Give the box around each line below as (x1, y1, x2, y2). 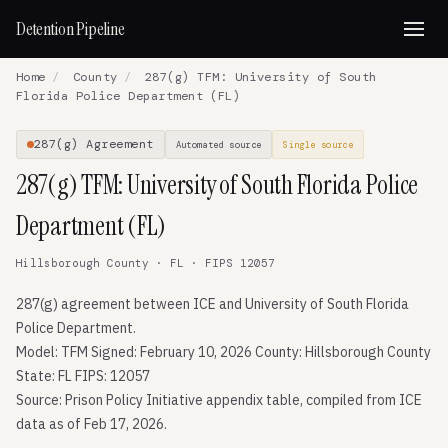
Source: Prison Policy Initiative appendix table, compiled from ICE (16, 391, 422, 409)
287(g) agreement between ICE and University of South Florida (16, 295, 409, 313)
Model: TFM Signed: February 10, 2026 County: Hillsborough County (16, 343, 431, 361)
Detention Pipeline (16, 17, 125, 41)
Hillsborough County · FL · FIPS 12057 (16, 256, 275, 270)
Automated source (175, 138, 262, 151)
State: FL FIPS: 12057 (16, 367, 150, 385)
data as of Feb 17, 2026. (16, 415, 167, 433)
